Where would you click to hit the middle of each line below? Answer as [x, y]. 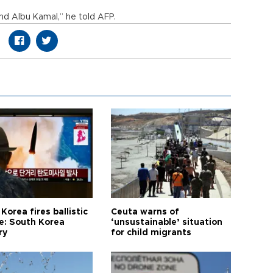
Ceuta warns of [145, 212]
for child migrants [151, 233]
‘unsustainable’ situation [167, 222]
